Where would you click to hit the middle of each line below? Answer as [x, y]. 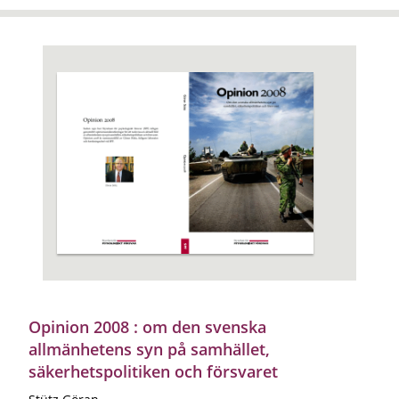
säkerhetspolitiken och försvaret [153, 371]
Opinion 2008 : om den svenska [147, 326]
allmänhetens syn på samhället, [149, 349]
